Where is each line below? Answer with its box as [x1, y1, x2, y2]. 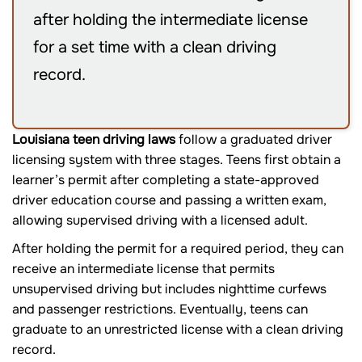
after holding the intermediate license [33, 10, 308, 31]
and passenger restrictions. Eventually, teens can [12, 301, 308, 318]
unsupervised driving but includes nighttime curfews [12, 280, 326, 298]
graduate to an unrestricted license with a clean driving [12, 321, 343, 339]
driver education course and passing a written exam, [12, 192, 326, 209]
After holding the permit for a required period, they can [12, 240, 343, 258]
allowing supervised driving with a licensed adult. [12, 212, 308, 229]
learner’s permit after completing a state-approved [12, 171, 319, 189]
